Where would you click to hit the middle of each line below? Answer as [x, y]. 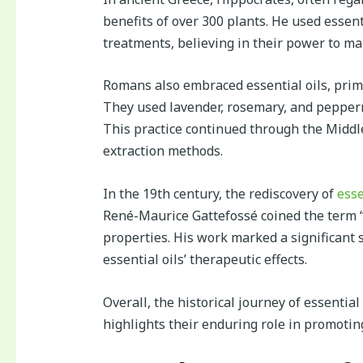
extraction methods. [162, 151]
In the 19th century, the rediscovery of [220, 194]
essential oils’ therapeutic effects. [205, 260]
